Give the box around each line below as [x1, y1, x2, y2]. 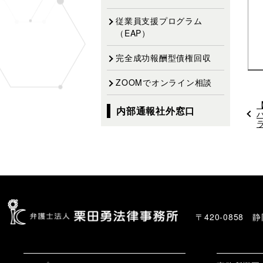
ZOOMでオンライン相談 [116, 76, 212, 89]
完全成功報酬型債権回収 [116, 52, 211, 64]
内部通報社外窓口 [116, 104, 195, 118]
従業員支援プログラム [116, 15, 203, 27]
